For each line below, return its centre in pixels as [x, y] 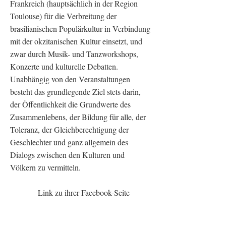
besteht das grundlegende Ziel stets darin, [75, 92]
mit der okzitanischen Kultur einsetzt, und [76, 41]
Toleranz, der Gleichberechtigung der [69, 129]
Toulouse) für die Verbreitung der [63, 16]
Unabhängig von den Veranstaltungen [70, 79]
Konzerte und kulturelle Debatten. [64, 66]
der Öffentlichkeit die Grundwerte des [70, 104]
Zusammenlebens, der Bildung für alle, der [78, 117]
